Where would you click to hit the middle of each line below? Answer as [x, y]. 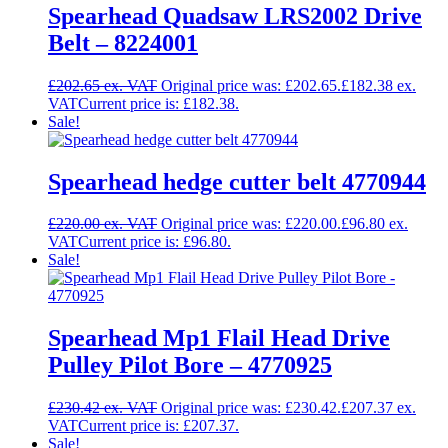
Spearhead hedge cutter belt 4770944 [237, 181]
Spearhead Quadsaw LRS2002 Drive [235, 15]
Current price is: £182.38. [158, 103]
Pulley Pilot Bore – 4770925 [190, 365]
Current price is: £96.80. [154, 242]
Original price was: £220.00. [251, 224]
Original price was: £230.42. [251, 408]
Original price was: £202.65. [251, 85]
